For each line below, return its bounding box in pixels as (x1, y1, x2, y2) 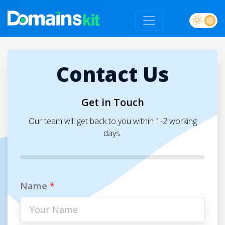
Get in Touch (81, 95, 144, 109)
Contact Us (56, 60, 169, 88)
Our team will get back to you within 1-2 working (28, 116, 197, 127)
